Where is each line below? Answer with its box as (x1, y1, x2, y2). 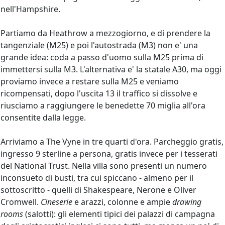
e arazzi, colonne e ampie (72, 196, 172, 207)
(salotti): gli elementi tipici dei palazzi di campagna (23, 208, 215, 219)
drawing (172, 196, 201, 207)
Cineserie (41, 196, 72, 207)
